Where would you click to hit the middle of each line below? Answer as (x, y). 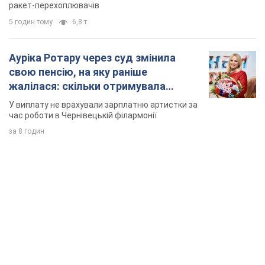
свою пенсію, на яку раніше (78, 72)
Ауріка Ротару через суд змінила (92, 58)
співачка (31, 101)
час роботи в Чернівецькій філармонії (83, 116)
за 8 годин (27, 132)
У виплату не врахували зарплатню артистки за (103, 105)
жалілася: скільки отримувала (87, 86)
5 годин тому (31, 22)
